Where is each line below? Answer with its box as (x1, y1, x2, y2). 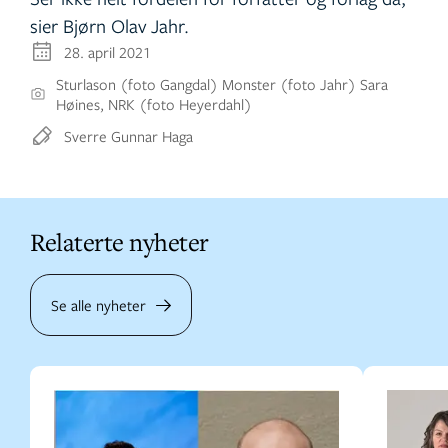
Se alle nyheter (51, 295, 146, 316)
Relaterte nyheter (30, 226, 209, 259)
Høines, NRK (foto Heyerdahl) (56, 94, 253, 115)
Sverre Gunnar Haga (64, 126, 193, 147)
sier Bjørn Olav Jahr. (30, 13, 189, 39)
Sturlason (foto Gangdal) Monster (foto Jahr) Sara (56, 74, 389, 95)
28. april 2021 (64, 42, 151, 63)
